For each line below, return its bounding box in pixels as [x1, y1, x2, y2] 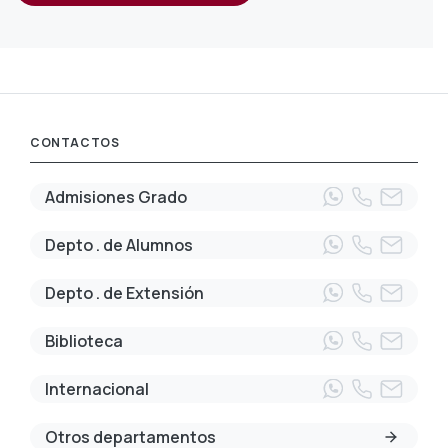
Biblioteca [45, 330, 123, 353]
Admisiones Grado [45, 186, 187, 209]
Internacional [45, 378, 149, 401]
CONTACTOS [30, 134, 120, 152]
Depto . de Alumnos [45, 234, 193, 257]
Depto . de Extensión [45, 282, 204, 305]
